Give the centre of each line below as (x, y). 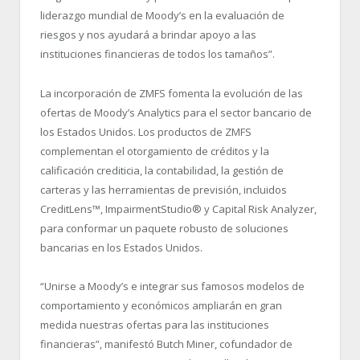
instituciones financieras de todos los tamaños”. (157, 54)
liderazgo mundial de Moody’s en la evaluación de (162, 16)
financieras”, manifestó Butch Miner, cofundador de (166, 344)
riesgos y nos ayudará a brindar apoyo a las (148, 35)
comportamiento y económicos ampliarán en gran (161, 305)
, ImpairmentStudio (146, 209)
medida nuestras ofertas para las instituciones (155, 324)
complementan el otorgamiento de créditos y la (155, 151)
